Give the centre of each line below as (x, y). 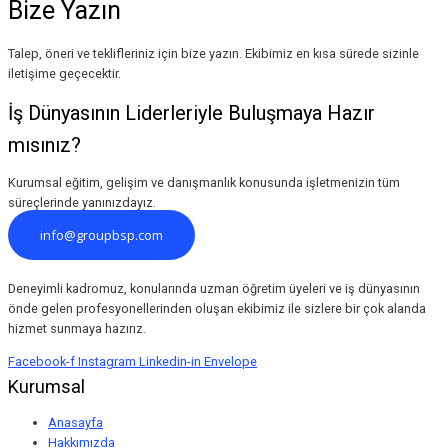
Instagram (107, 361)
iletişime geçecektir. (64, 73)
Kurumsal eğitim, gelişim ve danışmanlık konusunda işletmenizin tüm (204, 183)
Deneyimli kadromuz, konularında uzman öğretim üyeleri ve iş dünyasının (214, 288)
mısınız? (44, 144)
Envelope (230, 361)
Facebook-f (41, 361)
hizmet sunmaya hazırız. (77, 328)
